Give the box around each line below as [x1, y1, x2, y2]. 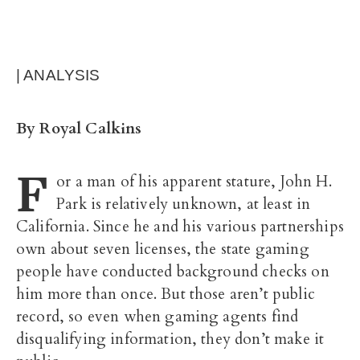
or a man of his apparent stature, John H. [56, 171, 332, 192]
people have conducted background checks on [16, 261, 329, 282]
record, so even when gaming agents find [16, 306, 299, 327]
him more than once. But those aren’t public [16, 284, 315, 305]
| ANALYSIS [16, 67, 100, 84]
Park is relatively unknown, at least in [56, 194, 311, 215]
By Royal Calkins [16, 118, 142, 139]
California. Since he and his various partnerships [16, 216, 344, 237]
